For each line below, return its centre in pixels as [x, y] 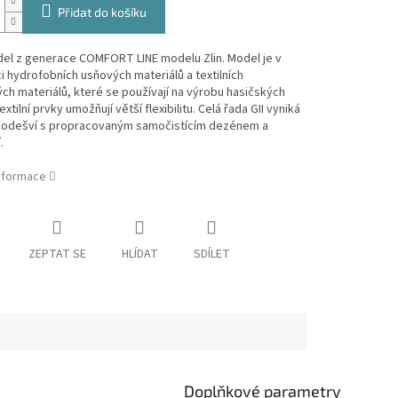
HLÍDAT [139, 255]
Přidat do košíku [102, 12]
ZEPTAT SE [57, 255]
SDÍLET [211, 255]
